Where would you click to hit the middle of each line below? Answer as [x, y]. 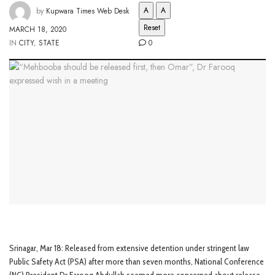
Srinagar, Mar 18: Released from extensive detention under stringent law [129, 248]
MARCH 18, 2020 [38, 29]
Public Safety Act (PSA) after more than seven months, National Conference [137, 262]
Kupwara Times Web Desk [87, 11]
